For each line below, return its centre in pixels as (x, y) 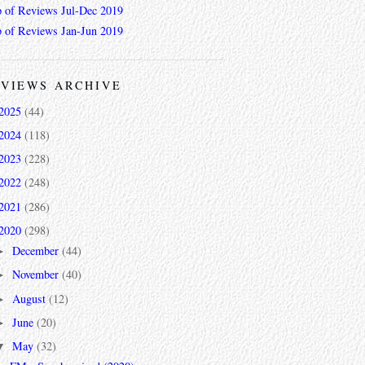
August (31, 298)
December (37, 251)
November (37, 275)
